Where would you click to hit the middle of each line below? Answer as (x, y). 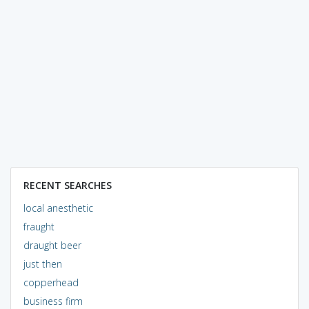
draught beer (52, 245)
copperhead (51, 282)
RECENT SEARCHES (67, 185)
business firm (53, 301)
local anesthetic (58, 208)
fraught (39, 226)
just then (42, 263)
